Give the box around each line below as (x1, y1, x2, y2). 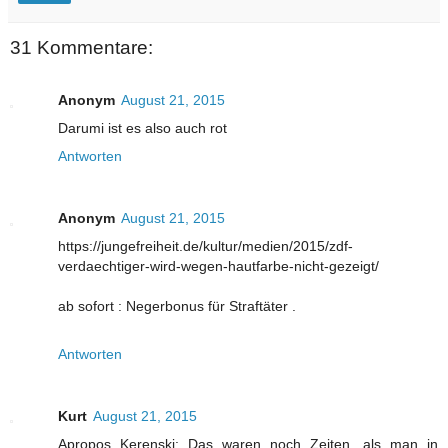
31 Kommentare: (10, 37, 153, 59)
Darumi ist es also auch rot (58, 119, 227, 136)
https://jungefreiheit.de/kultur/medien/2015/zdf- (58, 237, 353, 254)
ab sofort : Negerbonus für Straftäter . (58, 297, 296, 314)
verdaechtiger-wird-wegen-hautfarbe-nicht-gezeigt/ (58, 257, 379, 274)
